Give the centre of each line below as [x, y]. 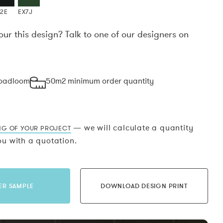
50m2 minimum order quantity [100, 81]
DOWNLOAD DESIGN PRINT [144, 186]
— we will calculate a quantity [132, 128]
